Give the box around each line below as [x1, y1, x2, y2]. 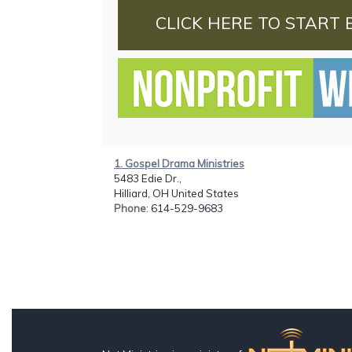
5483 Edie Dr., [114, 171, 181, 185]
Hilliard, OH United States [114, 186, 239, 200]
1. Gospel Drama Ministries [114, 156, 244, 170]
